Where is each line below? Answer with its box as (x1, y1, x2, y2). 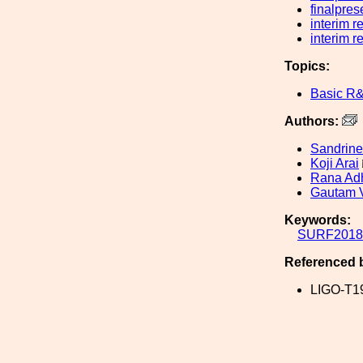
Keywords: (284, 213, 351, 227)
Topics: (284, 59, 330, 73)
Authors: (284, 114, 342, 128)
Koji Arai (310, 156, 359, 170)
